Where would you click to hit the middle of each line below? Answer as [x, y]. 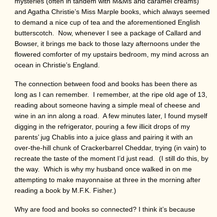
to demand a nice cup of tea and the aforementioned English [107, 22]
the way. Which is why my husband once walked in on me [103, 169]
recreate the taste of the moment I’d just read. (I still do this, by [111, 158]
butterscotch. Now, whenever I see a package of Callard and [108, 33]
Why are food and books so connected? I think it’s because [105, 209]
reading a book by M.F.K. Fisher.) [65, 190]
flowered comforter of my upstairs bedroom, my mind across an [112, 54]
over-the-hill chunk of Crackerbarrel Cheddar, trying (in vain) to [110, 147]
